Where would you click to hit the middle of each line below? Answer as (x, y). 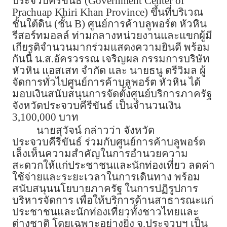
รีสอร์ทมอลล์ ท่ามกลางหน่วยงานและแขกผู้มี (112, 36)
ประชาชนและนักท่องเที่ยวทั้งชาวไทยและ (105, 212)
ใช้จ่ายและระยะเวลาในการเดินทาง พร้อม (106, 177)
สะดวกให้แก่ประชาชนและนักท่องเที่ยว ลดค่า (113, 165)
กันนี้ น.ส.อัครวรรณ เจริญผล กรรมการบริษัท (111, 59)
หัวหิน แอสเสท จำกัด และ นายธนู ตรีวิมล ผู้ (109, 71)
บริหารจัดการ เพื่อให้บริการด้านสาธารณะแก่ (113, 200)
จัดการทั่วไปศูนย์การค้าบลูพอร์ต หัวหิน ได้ (106, 82)
